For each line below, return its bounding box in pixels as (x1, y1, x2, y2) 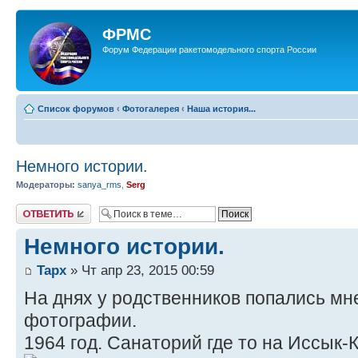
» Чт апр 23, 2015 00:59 (66, 261, 214, 278)
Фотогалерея (122, 104, 179, 113)
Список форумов (38, 104, 114, 113)
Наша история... (187, 104, 256, 113)
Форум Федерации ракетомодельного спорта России (102, 45, 316, 54)
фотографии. (24, 309, 137, 331)
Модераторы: (16, 180, 75, 189)
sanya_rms (78, 180, 121, 189)
